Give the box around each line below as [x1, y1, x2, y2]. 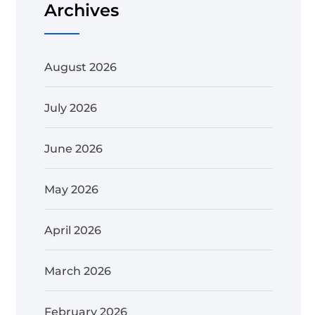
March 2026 [44, 264, 111, 278]
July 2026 [44, 101, 97, 115]
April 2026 [44, 223, 101, 237]
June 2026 [44, 141, 103, 155]
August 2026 [44, 60, 117, 74]
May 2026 [44, 182, 98, 196]
